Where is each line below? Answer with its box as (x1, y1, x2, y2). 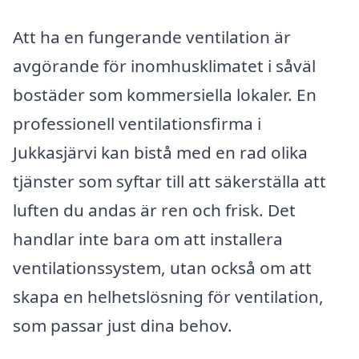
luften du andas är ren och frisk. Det (13, 198, 296, 221)
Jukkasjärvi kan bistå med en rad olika (13, 140, 308, 163)
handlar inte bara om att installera (13, 227, 283, 250)
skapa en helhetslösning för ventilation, (13, 284, 324, 308)
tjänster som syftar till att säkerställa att (13, 169, 326, 192)
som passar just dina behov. (13, 313, 232, 337)
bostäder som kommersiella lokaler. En (13, 83, 317, 106)
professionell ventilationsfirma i (13, 111, 261, 135)
